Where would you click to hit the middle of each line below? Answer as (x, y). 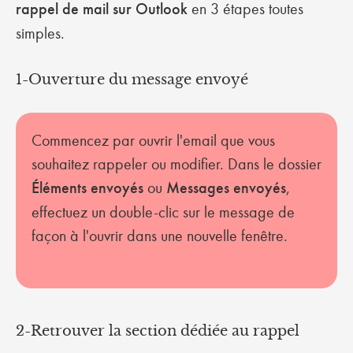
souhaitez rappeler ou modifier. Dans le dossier (176, 164)
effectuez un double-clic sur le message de (163, 212)
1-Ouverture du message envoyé (132, 80)
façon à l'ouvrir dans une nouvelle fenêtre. (162, 236)
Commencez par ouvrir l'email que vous (153, 140)
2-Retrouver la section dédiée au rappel (158, 331)
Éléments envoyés (89, 188)
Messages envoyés (226, 188)
